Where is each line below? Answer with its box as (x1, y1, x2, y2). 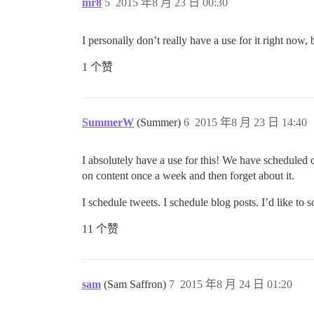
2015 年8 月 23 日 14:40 (195, 116, 307, 128)
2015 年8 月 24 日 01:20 (180, 278, 292, 290)
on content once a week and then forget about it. (82, 170, 294, 182)
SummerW (82, 116, 134, 128)
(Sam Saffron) (104, 278, 169, 290)
